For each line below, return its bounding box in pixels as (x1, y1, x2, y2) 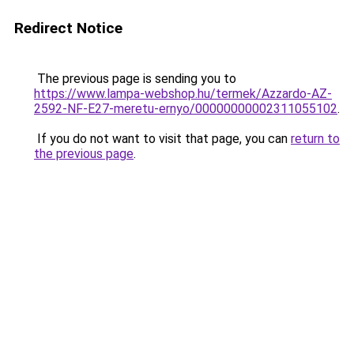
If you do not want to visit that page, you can (34, 131, 291, 146)
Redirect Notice (14, 19, 122, 37)
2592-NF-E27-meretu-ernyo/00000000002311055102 (34, 101, 337, 116)
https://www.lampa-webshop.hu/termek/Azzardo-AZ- (34, 86, 332, 101)
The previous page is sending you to (34, 71, 236, 86)
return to (291, 131, 340, 146)
